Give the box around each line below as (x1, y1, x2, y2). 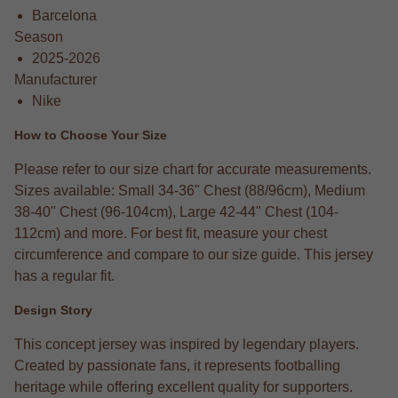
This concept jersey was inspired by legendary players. (14, 336, 359, 352)
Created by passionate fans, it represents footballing (14, 357, 340, 373)
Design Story (14, 303, 92, 318)
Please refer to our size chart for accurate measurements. (14, 161, 371, 177)
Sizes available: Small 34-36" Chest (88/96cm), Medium (14, 182, 365, 198)
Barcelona (32, 7, 97, 23)
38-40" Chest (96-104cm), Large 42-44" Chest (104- (14, 203, 338, 219)
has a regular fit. (14, 267, 115, 283)
